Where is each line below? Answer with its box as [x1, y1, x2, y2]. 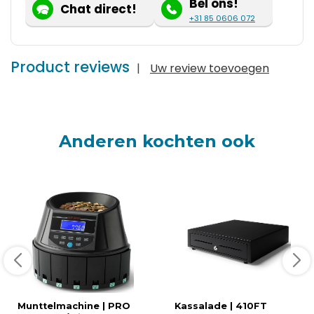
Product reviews [11, 56, 130, 77]
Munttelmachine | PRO [18, 300, 130, 311]
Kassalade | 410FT [175, 300, 267, 311]
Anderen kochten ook [59, 130, 255, 151]
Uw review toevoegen [150, 60, 269, 76]
